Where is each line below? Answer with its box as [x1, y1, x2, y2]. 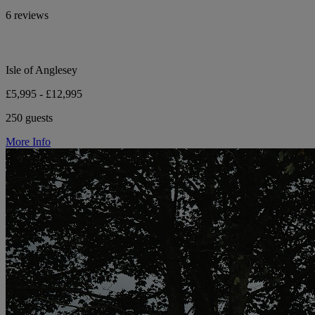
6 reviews [6, 9, 49, 22]
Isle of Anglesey [6, 64, 77, 77]
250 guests [6, 112, 53, 124]
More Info [6, 136, 51, 148]
